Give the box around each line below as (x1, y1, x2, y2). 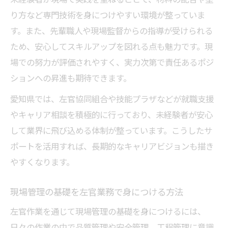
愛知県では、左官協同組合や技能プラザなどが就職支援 (10, 92, 214, 105)
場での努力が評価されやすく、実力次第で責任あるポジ (10, 55, 214, 69)
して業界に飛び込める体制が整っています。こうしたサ (10, 124, 212, 137)
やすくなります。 (10, 155, 74, 168)
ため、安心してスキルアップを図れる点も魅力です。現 (10, 40, 213, 53)
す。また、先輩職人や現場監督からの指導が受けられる (10, 24, 213, 37)
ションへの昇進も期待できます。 (10, 71, 131, 84)
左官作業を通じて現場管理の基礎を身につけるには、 (10, 205, 206, 218)
